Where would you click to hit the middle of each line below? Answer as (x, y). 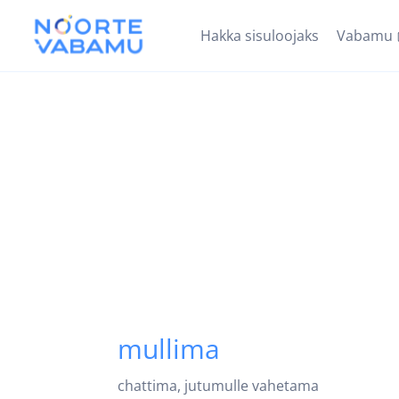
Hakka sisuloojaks (260, 36)
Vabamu (365, 36)
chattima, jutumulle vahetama (218, 386)
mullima (169, 349)
